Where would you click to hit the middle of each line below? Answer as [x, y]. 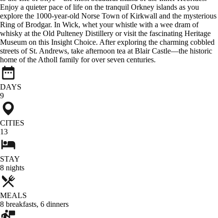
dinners [57, 204]
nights [15, 167]
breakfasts [21, 204]
